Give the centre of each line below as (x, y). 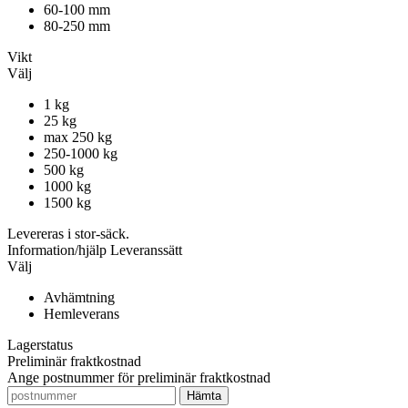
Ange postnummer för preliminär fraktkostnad (139, 378)
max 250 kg (78, 138)
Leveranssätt (146, 250)
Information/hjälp (59, 250)
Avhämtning (79, 298)
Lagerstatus (40, 345)
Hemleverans (82, 314)
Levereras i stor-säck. (68, 234)
